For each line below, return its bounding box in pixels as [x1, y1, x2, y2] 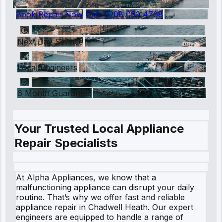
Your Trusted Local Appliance [14, 121, 184, 136]
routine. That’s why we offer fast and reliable [16, 192, 185, 202]
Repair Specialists [14, 135, 117, 150]
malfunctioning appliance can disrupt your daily [16, 182, 194, 192]
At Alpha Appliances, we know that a [16, 172, 156, 182]
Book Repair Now [16, 9, 83, 19]
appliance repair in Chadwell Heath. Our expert [16, 202, 193, 212]
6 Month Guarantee [17, 88, 92, 98]
